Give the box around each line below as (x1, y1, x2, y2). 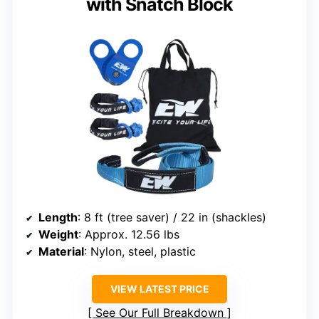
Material (38, 244, 84, 258)
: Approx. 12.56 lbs (78, 226, 179, 241)
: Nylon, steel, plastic (84, 244, 196, 258)
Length (38, 209, 78, 224)
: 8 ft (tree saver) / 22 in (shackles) (78, 209, 266, 224)
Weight (38, 226, 78, 241)
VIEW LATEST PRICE (110, 282, 209, 295)
